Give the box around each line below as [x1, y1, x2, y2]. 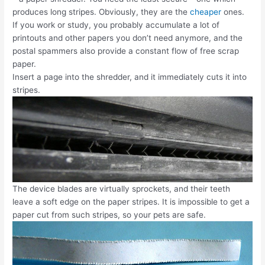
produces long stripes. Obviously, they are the [12, 7, 190, 17]
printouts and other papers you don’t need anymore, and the [12, 33, 243, 43]
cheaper [190, 7, 222, 17]
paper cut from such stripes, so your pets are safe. [12, 209, 206, 219]
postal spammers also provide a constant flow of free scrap [12, 46, 240, 56]
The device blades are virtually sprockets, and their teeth [12, 183, 231, 193]
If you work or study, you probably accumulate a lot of [12, 20, 220, 30]
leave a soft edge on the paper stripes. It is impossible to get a [12, 196, 250, 206]
